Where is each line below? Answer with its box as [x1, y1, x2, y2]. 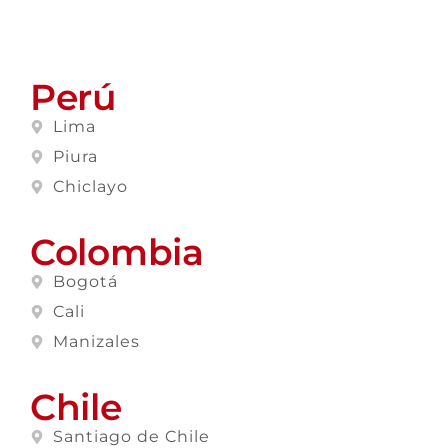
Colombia [30, 230, 204, 275]
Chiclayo [52, 177, 128, 197]
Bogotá [52, 272, 118, 292]
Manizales [52, 332, 140, 352]
